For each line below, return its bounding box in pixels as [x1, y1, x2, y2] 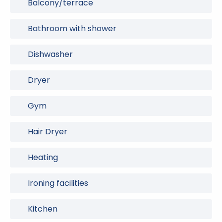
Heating [28, 152, 58, 163]
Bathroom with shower [28, 23, 116, 34]
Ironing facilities [28, 177, 88, 189]
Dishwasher [28, 49, 73, 60]
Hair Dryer [28, 126, 67, 137]
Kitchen [28, 203, 57, 215]
